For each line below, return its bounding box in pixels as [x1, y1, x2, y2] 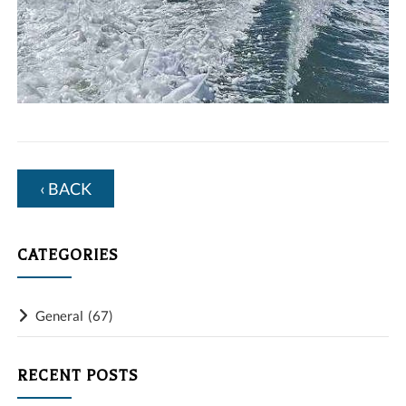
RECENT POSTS [17, 367, 140, 385]
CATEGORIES [17, 246, 120, 265]
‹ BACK [40, 179, 92, 199]
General [35, 307, 84, 324]
